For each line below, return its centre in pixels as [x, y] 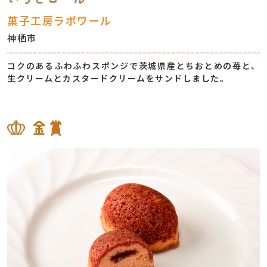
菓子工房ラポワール [60, 20]
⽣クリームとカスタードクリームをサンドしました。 [118, 78]
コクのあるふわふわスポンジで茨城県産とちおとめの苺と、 [133, 66]
